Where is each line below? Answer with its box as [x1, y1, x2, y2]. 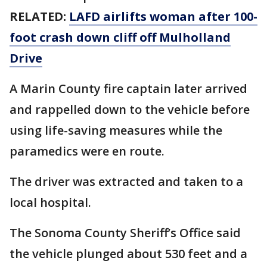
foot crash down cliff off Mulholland [10, 29, 231, 45]
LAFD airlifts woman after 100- [69, 8, 257, 24]
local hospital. [10, 194, 94, 210]
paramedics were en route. [10, 143, 167, 159]
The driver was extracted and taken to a [10, 173, 243, 190]
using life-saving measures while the [10, 122, 222, 138]
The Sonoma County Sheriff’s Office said [10, 225, 241, 241]
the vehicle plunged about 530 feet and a [10, 246, 247, 262]
